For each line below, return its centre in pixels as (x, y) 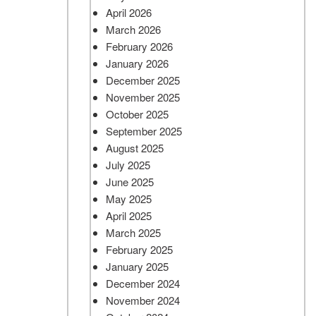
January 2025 (137, 266)
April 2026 (129, 12)
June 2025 (130, 182)
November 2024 (143, 300)
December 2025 (143, 80)
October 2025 (137, 114)
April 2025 (129, 215)
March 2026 (133, 29)
